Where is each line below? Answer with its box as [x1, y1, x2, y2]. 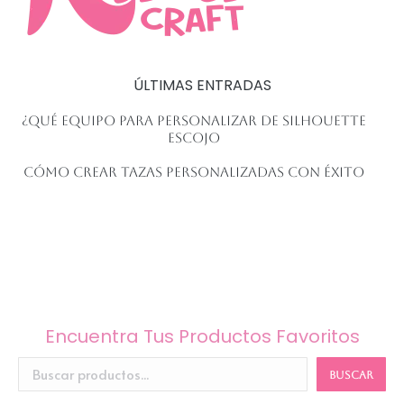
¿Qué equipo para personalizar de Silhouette [21, 112, 366, 128]
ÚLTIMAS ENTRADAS [133, 74, 271, 96]
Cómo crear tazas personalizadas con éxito [23, 163, 364, 179]
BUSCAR [329, 368, 373, 381]
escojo [167, 129, 220, 145]
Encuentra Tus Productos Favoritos [44, 324, 360, 350]
